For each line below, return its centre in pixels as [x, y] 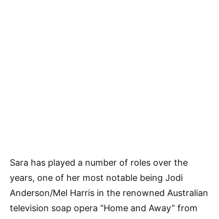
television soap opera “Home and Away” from [104, 208]
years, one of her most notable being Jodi [96, 178]
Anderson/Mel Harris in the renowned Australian [109, 193]
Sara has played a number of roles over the [99, 163]
